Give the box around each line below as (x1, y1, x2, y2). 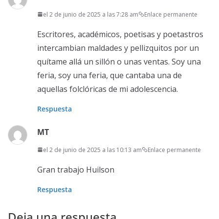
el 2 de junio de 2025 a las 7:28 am (43, 10, 138, 19)
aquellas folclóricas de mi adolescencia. (37, 83, 178, 94)
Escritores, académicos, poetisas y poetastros (37, 28, 203, 40)
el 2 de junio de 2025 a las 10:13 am (43, 145, 142, 154)
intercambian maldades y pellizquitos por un (37, 42, 199, 53)
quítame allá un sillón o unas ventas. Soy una (37, 56, 201, 67)
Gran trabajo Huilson (37, 164, 114, 175)
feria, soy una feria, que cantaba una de (37, 69, 182, 81)
